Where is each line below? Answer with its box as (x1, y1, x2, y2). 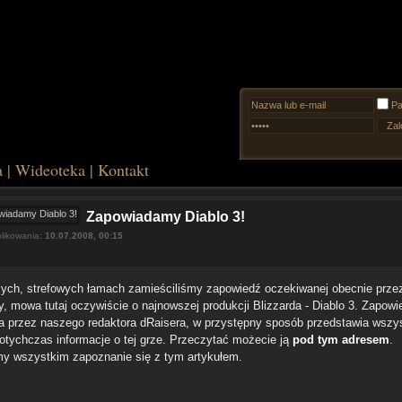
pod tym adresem (293, 333, 389, 346)
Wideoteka (15, 159, 85, 180)
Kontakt (98, 159, 149, 180)
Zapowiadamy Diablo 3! (86, 209, 245, 224)
